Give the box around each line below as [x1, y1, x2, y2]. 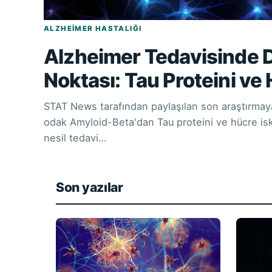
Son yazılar [56, 179, 123, 195]
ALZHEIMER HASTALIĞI [44, 24, 142, 33]
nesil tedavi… [44, 131, 106, 144]
